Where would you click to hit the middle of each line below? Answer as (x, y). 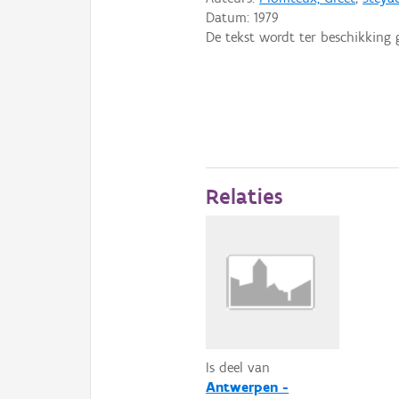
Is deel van (238, 367)
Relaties (244, 196)
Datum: (230, 17)
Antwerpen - (248, 387)
